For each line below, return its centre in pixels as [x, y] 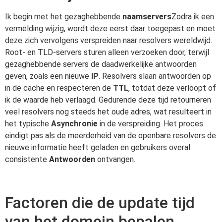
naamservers [147, 17]
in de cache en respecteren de [59, 88]
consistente [27, 160]
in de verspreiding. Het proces [150, 124]
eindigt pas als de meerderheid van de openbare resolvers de [111, 136]
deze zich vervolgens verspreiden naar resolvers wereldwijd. [109, 41]
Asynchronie [74, 124]
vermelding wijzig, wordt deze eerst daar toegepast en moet [110, 29]
